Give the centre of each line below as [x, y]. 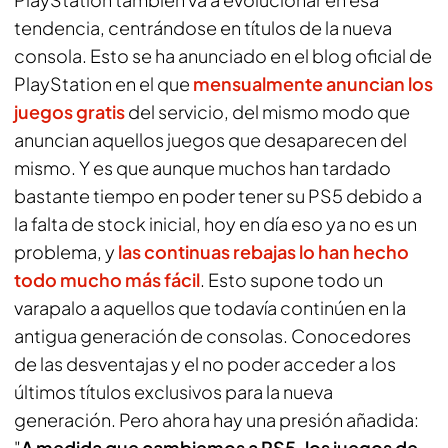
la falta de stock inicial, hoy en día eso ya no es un [215, 223]
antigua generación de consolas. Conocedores [212, 335]
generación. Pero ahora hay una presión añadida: [216, 419]
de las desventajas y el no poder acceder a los [205, 363]
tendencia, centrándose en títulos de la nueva [203, 27]
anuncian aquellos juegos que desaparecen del [210, 139]
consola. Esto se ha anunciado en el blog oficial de [223, 55]
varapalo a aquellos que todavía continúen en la [210, 307]
